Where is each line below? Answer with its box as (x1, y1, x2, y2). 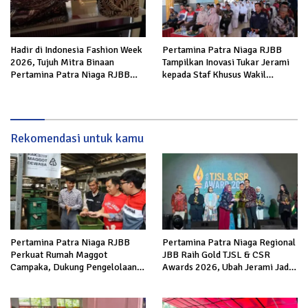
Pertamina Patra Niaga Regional (162, 236, 296, 248)
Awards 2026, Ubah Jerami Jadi (162, 261, 291, 273)
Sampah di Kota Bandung (10, 273, 111, 285)
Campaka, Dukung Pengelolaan (10, 261, 137, 273)
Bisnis (10, 93, 35, 106)
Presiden (162, 81, 199, 93)
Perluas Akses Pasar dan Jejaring (10, 81, 146, 93)
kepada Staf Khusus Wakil (162, 69, 266, 81)
